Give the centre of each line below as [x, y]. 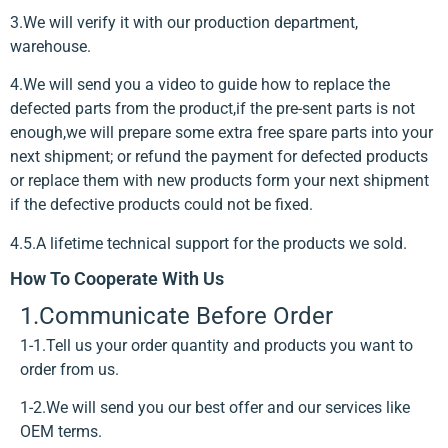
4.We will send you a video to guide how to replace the [200, 85]
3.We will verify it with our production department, [184, 22]
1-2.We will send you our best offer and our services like [215, 408]
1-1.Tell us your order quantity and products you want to [216, 346]
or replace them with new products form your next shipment [219, 181]
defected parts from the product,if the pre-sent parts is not [212, 109]
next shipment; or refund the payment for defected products [219, 157]
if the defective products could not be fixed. [161, 205]
